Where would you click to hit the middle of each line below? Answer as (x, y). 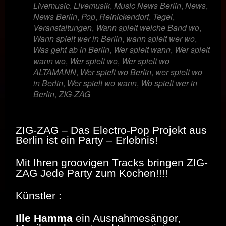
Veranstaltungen (63, 27)
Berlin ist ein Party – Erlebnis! (87, 140)
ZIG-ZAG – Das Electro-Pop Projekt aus (111, 130)
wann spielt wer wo (160, 38)
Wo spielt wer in (169, 83)
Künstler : (39, 195)
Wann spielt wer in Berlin (78, 38)
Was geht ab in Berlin (71, 49)
